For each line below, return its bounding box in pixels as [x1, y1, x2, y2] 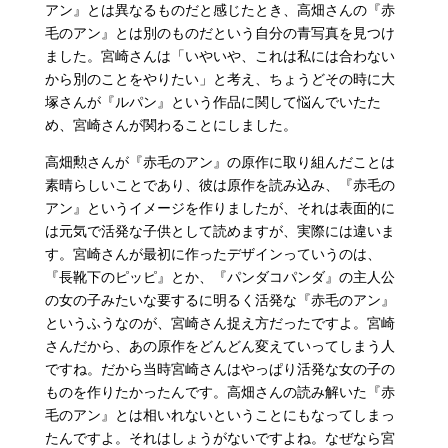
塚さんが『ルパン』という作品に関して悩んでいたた [44, 92, 381, 110]
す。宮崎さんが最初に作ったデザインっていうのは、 [44, 244, 381, 262]
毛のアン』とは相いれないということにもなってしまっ [44, 405, 395, 423]
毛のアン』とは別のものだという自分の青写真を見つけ [44, 23, 395, 41]
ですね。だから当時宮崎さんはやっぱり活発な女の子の [44, 359, 395, 377]
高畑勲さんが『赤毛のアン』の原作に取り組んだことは [44, 152, 395, 170]
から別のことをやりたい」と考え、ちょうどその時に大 [44, 69, 395, 87]
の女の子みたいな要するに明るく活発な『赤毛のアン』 [44, 290, 395, 308]
